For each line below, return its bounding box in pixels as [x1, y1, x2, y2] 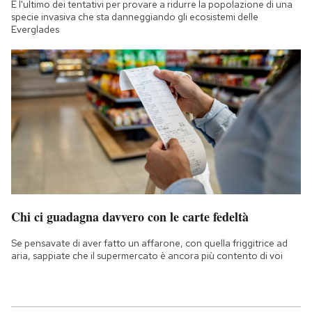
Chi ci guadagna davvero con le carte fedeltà [11, 207, 249, 226]
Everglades [11, 22, 59, 36]
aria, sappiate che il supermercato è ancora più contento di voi [11, 249, 283, 262]
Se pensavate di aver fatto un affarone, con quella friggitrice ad [11, 236, 288, 249]
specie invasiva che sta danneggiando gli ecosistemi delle [11, 10, 258, 23]
